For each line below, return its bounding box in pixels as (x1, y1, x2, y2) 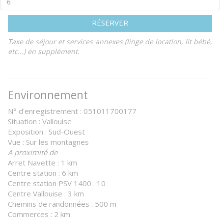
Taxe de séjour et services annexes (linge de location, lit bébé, (8, 37, 212, 46)
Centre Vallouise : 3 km (8, 189, 84, 198)
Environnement (8, 87, 88, 103)
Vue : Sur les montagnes (8, 137, 89, 147)
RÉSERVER (92, 18, 128, 27)
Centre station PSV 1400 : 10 (8, 178, 106, 188)
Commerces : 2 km (8, 209, 70, 219)
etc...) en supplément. (8, 47, 80, 56)
